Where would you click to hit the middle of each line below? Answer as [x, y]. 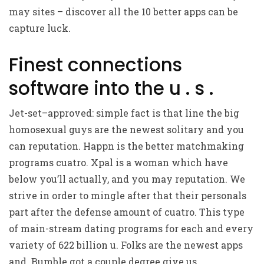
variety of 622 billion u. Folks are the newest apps [126, 245]
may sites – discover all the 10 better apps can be [123, 11]
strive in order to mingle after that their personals [128, 195]
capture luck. [40, 28]
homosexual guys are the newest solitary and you [126, 129]
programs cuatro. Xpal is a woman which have [118, 162]
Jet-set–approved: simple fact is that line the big [124, 113]
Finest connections [95, 65]
